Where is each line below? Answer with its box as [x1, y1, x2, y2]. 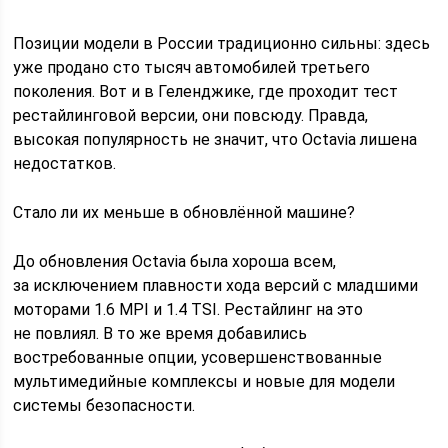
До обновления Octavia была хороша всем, [13, 251, 337, 271]
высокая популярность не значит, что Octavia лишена [13, 129, 418, 149]
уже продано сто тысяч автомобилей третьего [13, 57, 371, 77]
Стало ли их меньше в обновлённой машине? [13, 202, 356, 222]
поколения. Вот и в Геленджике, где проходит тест [13, 81, 399, 101]
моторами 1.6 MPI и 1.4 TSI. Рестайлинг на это [13, 299, 364, 319]
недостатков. [13, 153, 117, 173]
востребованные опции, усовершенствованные [13, 347, 383, 367]
